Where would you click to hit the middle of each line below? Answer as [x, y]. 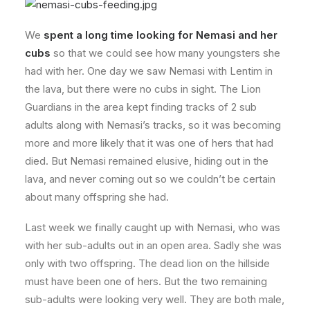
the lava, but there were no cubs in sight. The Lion [143, 89]
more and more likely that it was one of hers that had [149, 143]
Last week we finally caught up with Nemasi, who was [153, 227]
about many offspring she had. [97, 197]
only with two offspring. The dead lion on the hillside [147, 263]
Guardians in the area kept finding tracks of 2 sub [141, 107]
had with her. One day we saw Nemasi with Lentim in [149, 71]
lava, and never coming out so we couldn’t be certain [150, 179]
